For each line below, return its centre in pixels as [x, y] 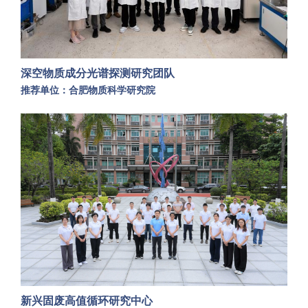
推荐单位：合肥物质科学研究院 [88, 90]
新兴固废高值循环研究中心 [87, 300]
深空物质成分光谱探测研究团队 [98, 74]
